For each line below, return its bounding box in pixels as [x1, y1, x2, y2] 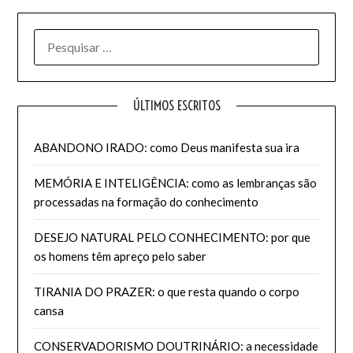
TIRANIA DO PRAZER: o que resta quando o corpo [34, 284, 300, 299]
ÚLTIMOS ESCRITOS [132, 96, 221, 113]
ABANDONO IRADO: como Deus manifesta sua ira [34, 139, 300, 154]
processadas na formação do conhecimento [34, 194, 259, 209]
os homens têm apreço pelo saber [34, 248, 207, 263]
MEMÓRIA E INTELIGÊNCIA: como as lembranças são [34, 175, 318, 190]
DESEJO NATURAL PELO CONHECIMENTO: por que [34, 229, 311, 244]
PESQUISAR [33, 30, 98, 45]
